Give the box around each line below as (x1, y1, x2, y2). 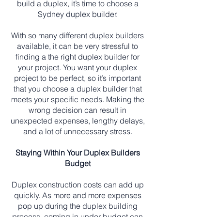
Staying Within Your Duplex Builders (15, 148, 140, 157)
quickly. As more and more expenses (14, 190, 141, 200)
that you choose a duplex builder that (13, 84, 142, 93)
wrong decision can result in (29, 105, 126, 115)
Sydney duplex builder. (37, 9, 118, 19)
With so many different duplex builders (11, 31, 144, 40)
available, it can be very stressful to (17, 41, 138, 51)
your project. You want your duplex (18, 62, 137, 72)
